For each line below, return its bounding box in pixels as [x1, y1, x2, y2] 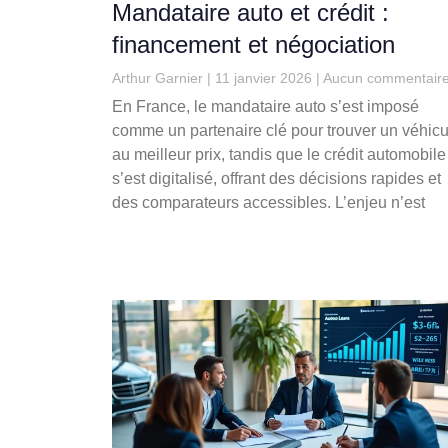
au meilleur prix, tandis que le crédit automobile [112, 146, 446, 164]
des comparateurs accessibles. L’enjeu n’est [112, 194, 425, 212]
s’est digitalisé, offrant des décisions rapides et [112, 170, 441, 188]
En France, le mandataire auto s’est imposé [112, 98, 419, 116]
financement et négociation [112, 31, 395, 59]
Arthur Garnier [112, 70, 207, 87]
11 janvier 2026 [211, 70, 316, 87]
